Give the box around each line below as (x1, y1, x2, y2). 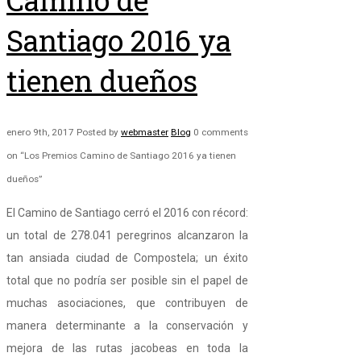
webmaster (121, 127, 168, 139)
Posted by (77, 127, 121, 139)
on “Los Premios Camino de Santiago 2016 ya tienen (6, 150, 236, 162)
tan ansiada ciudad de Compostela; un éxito (6, 251, 248, 265)
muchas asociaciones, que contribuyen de (6, 297, 248, 310)
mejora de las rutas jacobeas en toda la (6, 342, 248, 355)
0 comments (193, 127, 248, 139)
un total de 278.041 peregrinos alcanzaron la (6, 229, 248, 243)
